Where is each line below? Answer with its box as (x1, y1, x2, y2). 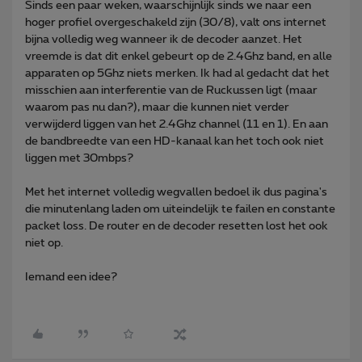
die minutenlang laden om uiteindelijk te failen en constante (25, 203, 335, 215)
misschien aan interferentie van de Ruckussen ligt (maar (25, 84, 318, 96)
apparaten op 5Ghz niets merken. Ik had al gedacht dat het (25, 67, 330, 79)
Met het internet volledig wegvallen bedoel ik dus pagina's (25, 186, 327, 198)
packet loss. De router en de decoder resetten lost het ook (25, 220, 328, 232)
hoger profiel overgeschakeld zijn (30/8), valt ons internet (25, 16, 326, 28)
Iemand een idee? (25, 271, 117, 283)
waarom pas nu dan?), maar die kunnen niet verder (25, 101, 289, 113)
